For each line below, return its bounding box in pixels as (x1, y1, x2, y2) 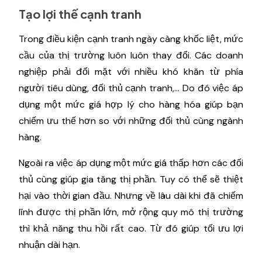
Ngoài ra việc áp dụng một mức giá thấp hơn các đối (19, 156, 243, 169)
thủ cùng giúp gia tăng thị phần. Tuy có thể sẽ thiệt (19, 173, 243, 185)
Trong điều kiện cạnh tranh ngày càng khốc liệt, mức (19, 32, 243, 45)
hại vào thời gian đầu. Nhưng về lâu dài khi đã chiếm (19, 189, 243, 202)
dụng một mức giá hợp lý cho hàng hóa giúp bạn (19, 98, 243, 111)
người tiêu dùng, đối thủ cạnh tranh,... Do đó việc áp (19, 81, 243, 94)
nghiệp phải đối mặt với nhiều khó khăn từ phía (19, 65, 243, 78)
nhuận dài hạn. (19, 238, 82, 251)
